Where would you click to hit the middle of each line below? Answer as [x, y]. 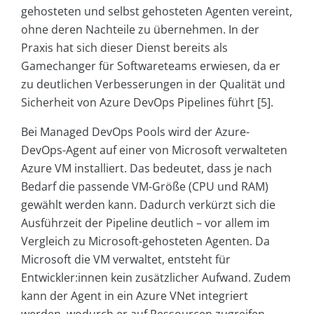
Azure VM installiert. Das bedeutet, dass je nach [146, 168]
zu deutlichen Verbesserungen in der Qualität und [153, 84]
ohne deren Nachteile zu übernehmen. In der [140, 29]
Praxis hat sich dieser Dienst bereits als [124, 47]
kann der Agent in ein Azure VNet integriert [135, 295]
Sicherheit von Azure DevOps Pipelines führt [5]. [147, 102]
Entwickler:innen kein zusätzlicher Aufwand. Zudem [156, 277]
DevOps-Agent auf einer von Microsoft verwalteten [154, 150]
